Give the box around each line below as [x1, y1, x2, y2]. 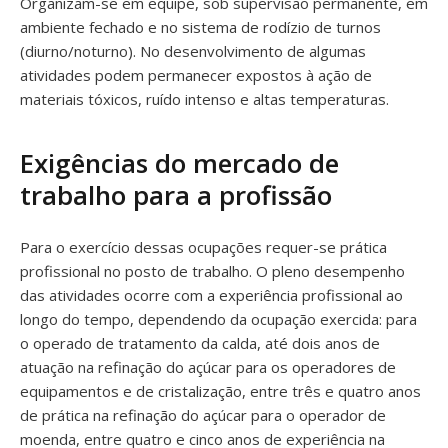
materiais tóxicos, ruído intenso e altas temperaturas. [20, 89, 389, 109]
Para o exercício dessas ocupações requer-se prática [20, 237, 387, 257]
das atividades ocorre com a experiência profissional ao [20, 285, 403, 305]
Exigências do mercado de [20, 145, 339, 181]
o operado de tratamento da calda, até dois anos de [20, 333, 380, 353]
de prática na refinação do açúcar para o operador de [20, 405, 386, 425]
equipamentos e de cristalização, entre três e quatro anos [20, 381, 421, 401]
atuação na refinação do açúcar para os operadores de [20, 357, 396, 377]
